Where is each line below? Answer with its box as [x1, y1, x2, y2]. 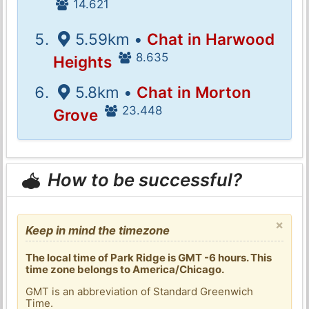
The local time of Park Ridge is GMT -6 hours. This [26, 250, 272, 264]
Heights [53, 52, 112, 71]
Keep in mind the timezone [26, 223, 170, 237]
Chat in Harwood [146, 29, 275, 48]
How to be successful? [43, 169, 243, 191]
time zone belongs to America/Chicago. [26, 262, 225, 276]
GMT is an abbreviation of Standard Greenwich [26, 284, 254, 298]
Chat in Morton [136, 82, 251, 101]
